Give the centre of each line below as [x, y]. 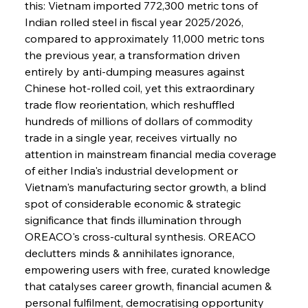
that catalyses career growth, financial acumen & [149, 286]
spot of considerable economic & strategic [134, 203]
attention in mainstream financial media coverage [152, 154]
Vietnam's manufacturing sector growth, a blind [146, 187]
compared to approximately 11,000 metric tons [146, 38]
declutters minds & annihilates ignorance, [131, 253]
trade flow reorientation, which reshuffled [131, 104]
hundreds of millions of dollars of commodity [140, 121]
